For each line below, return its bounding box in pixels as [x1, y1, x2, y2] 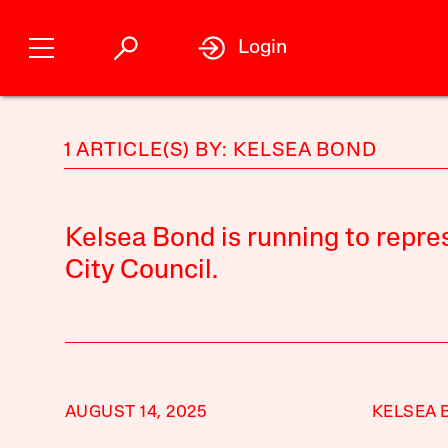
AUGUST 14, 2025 [64, 404, 208, 421]
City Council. [64, 258, 218, 285]
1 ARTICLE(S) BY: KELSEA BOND [63, 141, 377, 161]
